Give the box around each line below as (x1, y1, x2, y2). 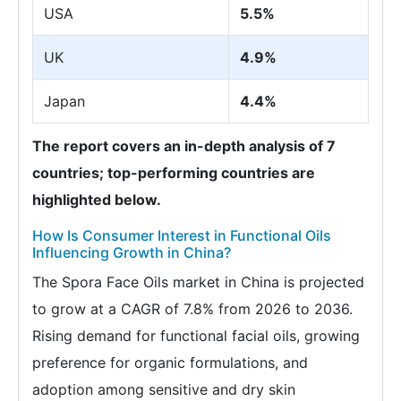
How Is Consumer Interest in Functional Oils (32, 226, 331, 244)
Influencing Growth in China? (32, 243, 231, 261)
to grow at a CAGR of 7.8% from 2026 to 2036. (32, 299, 353, 318)
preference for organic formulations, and (32, 353, 308, 371)
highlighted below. (32, 190, 161, 209)
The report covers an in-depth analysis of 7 (32, 136, 336, 155)
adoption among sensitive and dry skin (32, 380, 295, 398)
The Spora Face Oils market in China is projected (32, 272, 364, 291)
